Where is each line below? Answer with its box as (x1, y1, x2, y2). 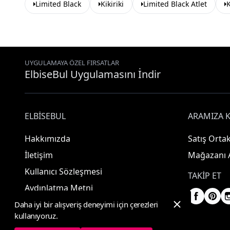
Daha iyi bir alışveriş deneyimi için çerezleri (14, 199, 158, 209)
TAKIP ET (188, 170, 221, 181)
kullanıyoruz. (14, 210, 58, 221)
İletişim (25, 149, 53, 161)
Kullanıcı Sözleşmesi (25, 166, 102, 177)
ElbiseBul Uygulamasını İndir (25, 67, 161, 81)
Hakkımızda (25, 133, 70, 144)
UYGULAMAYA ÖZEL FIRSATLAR (25, 58, 119, 67)
